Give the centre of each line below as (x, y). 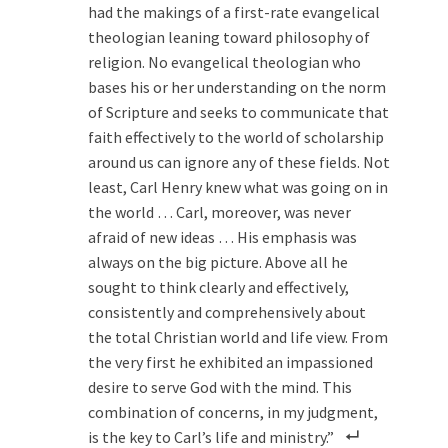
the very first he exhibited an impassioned (230, 361)
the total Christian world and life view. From (238, 336)
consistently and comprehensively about (227, 311)
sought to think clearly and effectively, (218, 286)
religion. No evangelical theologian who (224, 61)
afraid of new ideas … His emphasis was (222, 236)
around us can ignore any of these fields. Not (239, 161)
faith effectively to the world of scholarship (236, 136)
